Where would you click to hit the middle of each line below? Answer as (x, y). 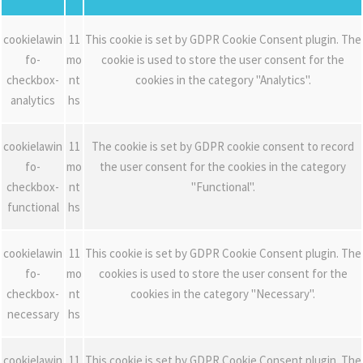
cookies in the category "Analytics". (223, 79)
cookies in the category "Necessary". (223, 293)
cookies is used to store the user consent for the (223, 273)
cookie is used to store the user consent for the (223, 59)
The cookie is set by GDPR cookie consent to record (223, 146)
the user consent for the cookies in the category (223, 166)
